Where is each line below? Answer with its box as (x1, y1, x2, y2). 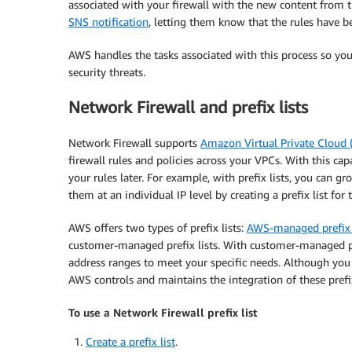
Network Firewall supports (68, 135, 200, 149)
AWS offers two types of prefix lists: (68, 220, 247, 234)
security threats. (68, 65, 145, 79)
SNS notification (68, 15, 148, 29)
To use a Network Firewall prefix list (68, 305, 258, 319)
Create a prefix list (86, 334, 175, 348)
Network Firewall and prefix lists (68, 97, 308, 118)
